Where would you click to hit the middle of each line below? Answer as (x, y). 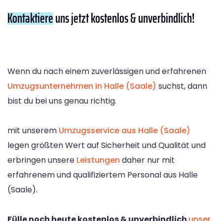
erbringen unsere (42, 160)
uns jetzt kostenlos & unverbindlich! (124, 18)
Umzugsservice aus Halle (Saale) (125, 130)
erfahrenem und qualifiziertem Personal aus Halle (103, 175)
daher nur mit (147, 160)
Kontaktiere (30, 18)
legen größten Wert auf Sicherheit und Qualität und (107, 145)
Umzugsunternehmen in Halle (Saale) (82, 86)
